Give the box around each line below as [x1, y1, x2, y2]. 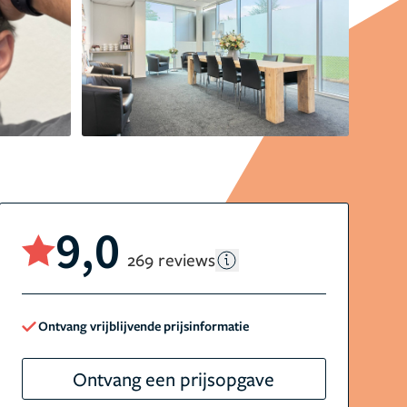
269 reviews [126, 248, 215, 271]
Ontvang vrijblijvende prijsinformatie [37, 317, 249, 334]
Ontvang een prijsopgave [73, 366, 275, 392]
